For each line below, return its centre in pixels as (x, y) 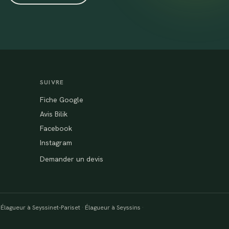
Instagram (56, 143)
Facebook (56, 128)
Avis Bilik (54, 114)
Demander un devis (72, 159)
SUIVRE (52, 82)
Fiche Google (62, 100)
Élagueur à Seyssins (113, 208)
